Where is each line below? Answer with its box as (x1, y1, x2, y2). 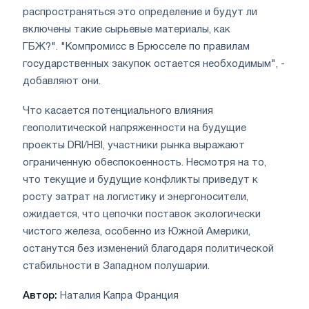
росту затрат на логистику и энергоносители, (23, 192, 248, 202)
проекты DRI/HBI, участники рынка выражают (23, 140, 245, 150)
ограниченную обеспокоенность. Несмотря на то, (23, 157, 266, 168)
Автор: (23, 290, 57, 301)
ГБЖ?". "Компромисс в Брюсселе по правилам (23, 41, 250, 52)
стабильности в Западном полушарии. (23, 261, 210, 271)
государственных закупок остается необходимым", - (23, 59, 285, 69)
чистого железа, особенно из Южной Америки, (23, 226, 250, 237)
